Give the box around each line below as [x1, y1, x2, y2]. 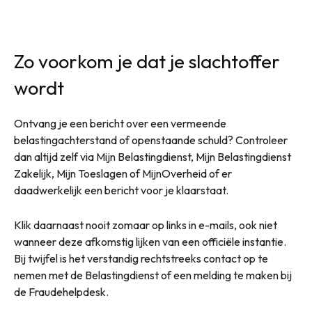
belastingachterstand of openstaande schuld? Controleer [14, 132, 288, 147]
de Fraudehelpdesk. [14, 284, 109, 299]
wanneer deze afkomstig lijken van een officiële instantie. [14, 234, 286, 249]
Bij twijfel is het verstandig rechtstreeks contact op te [14, 251, 268, 265]
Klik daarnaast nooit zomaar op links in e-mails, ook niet [14, 217, 277, 232]
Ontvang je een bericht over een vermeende [14, 116, 226, 130]
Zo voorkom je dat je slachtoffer [14, 49, 280, 73]
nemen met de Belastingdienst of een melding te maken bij [14, 267, 292, 282]
